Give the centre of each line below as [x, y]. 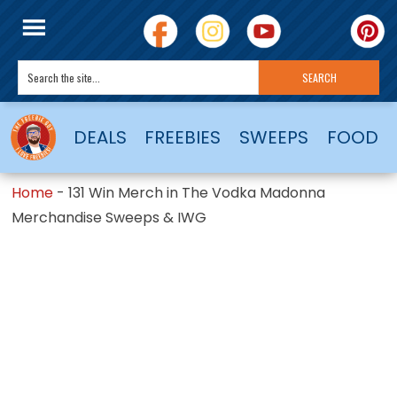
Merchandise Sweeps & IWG [109, 217]
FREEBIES [183, 137]
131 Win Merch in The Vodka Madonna [197, 192]
